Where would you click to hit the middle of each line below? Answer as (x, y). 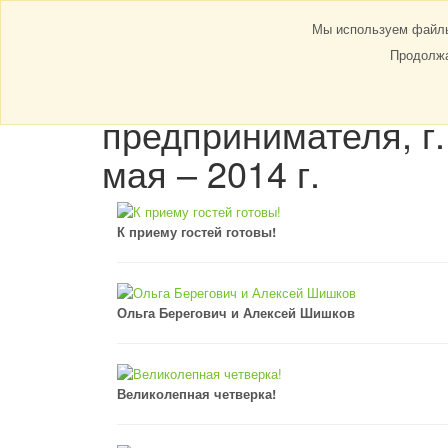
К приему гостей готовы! (196, 231)
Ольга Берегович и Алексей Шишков (236, 312)
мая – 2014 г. (211, 172)
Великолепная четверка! (196, 393)
